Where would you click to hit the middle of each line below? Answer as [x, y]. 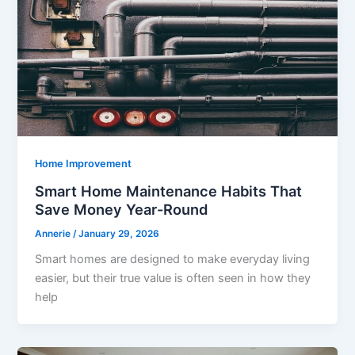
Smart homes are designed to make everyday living [173, 260]
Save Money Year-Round [122, 209]
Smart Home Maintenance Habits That [169, 191]
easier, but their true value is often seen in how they [173, 279]
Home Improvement [84, 163]
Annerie [54, 233]
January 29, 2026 [119, 233]
